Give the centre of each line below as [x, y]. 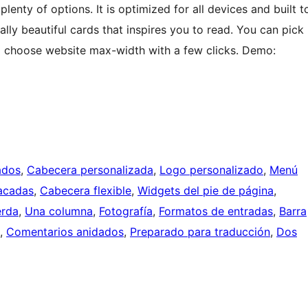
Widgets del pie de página [206, 191]
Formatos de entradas [216, 211]
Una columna [59, 211]
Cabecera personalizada [90, 170]
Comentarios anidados [65, 232]
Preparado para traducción [200, 232]
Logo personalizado [211, 170]
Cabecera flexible [86, 191]
